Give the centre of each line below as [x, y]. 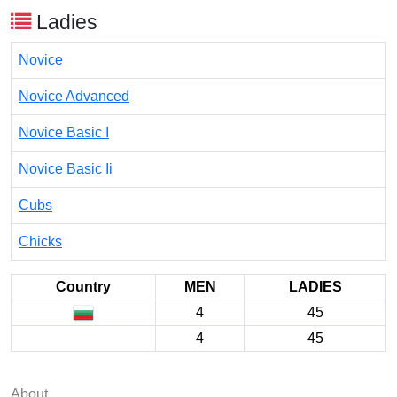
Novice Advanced [74, 96]
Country [83, 287]
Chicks [40, 241]
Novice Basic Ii [66, 169]
